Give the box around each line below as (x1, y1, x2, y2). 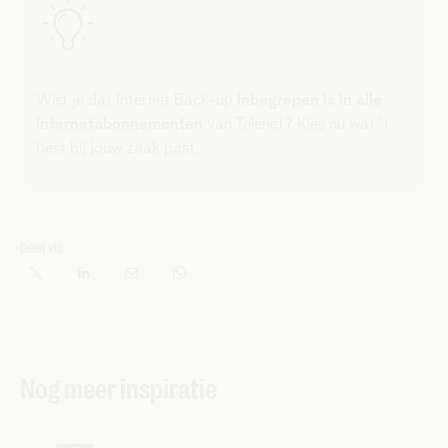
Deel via (20, 238, 64, 257)
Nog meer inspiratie (20, 373, 217, 406)
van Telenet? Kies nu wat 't (203, 115, 389, 132)
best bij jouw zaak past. (36, 139, 203, 156)
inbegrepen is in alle (237, 91, 382, 108)
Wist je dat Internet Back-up (36, 91, 237, 108)
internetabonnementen (36, 115, 203, 132)
